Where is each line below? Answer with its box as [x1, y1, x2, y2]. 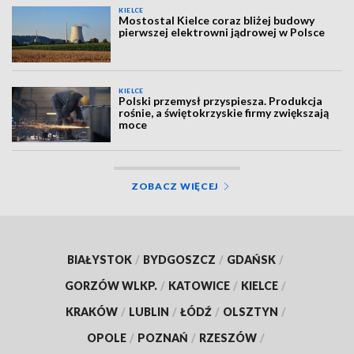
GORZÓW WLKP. [65, 279, 157, 293]
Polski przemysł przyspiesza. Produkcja [119, 93, 323, 107]
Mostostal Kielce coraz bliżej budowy [119, 13, 315, 28]
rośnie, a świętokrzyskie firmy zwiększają [119, 105, 330, 119]
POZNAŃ [137, 331, 188, 345]
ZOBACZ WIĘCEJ [130, 180, 220, 193]
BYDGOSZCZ [143, 253, 216, 267]
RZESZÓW [198, 331, 257, 345]
